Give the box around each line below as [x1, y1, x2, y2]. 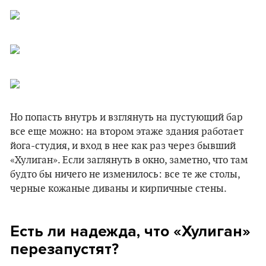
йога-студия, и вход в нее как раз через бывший [10, 140, 236, 152]
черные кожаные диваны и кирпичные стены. [10, 183, 227, 195]
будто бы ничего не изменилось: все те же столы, [10, 169, 240, 180]
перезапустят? [10, 240, 119, 258]
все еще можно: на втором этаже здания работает [10, 126, 243, 138]
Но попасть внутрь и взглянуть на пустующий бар [10, 112, 243, 123]
